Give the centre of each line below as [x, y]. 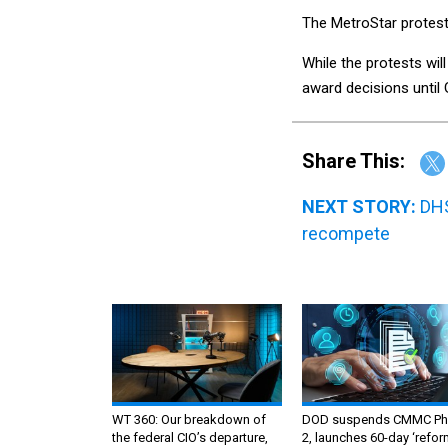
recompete [346, 233]
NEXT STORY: [359, 206]
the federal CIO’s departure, [190, 437]
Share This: [360, 161]
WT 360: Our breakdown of [189, 419]
